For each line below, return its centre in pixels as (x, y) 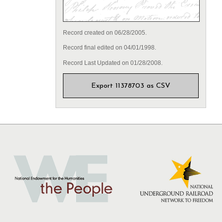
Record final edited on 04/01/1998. (109, 48)
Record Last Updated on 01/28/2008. (112, 63)
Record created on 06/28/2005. (105, 33)
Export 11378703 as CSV (131, 86)
